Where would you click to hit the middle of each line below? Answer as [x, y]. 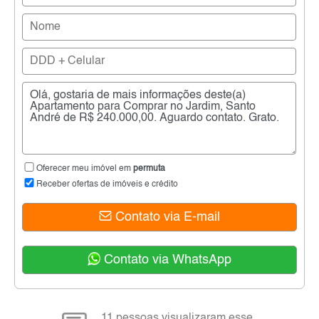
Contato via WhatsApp [166, 260]
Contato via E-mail [166, 217]
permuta [149, 168]
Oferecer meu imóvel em [85, 168]
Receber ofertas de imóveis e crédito [107, 184]
